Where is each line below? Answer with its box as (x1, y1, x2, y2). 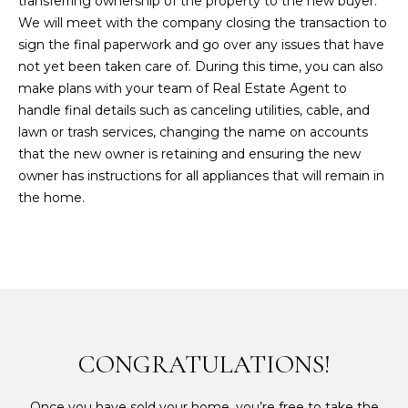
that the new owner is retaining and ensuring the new (18, 146, 361, 163)
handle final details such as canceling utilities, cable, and (18, 102, 370, 119)
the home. (18, 189, 85, 207)
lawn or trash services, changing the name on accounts (18, 124, 368, 141)
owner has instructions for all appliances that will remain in (18, 168, 384, 185)
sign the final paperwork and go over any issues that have (18, 36, 384, 54)
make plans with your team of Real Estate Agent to (18, 80, 347, 97)
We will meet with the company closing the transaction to (18, 15, 387, 32)
